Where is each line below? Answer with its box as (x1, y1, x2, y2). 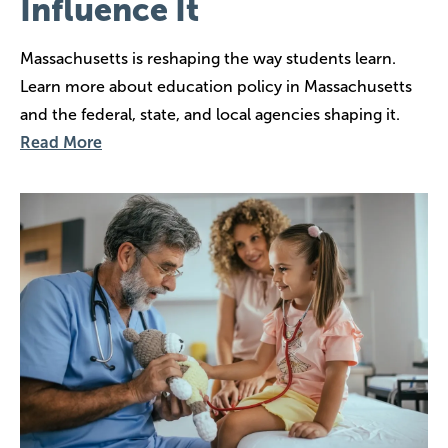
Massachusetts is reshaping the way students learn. (20, 48, 396, 68)
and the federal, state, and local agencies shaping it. (20, 104, 400, 124)
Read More (20, 132, 102, 152)
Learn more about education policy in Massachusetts (20, 76, 412, 96)
